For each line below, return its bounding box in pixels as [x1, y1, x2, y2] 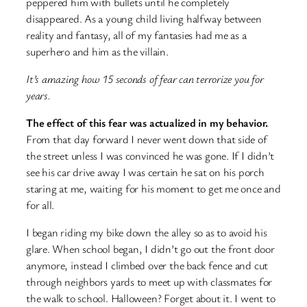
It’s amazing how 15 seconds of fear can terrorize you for [26, 71, 264, 86]
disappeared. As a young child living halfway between [26, 10, 262, 26]
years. [26, 87, 51, 103]
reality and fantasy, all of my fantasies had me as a [26, 27, 247, 42]
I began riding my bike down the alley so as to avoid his [26, 225, 267, 241]
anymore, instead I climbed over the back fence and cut [26, 258, 269, 273]
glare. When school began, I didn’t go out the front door [26, 241, 275, 257]
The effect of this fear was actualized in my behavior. [26, 115, 269, 131]
